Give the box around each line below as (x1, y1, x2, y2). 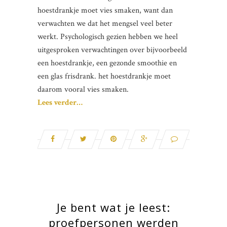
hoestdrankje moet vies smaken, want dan (37, 5, 173, 16)
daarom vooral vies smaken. (37, 84, 129, 95)
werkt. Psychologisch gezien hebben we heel (37, 31, 178, 42)
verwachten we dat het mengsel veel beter (37, 18, 172, 29)
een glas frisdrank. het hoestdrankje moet (37, 70, 171, 82)
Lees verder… (37, 97, 83, 108)
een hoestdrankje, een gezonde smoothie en (37, 57, 177, 68)
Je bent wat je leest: (57, 199, 170, 215)
